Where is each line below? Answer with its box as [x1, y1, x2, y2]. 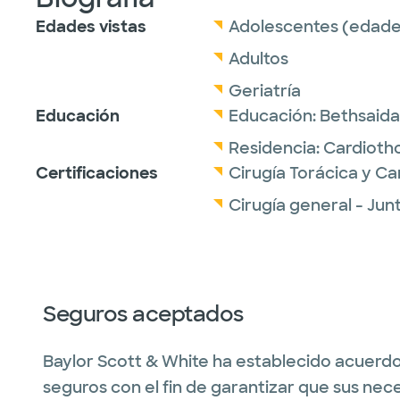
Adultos [229, 48, 288, 70]
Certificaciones [36, 162, 158, 184]
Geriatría [229, 80, 301, 102]
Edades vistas [36, 16, 146, 37]
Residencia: [229, 137, 323, 159]
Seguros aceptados [43, 300, 244, 328]
